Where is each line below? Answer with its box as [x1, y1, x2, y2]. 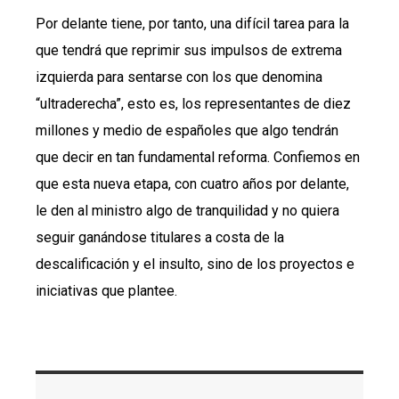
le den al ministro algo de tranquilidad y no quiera [36, 202, 339, 220]
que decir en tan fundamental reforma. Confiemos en [36, 149, 360, 167]
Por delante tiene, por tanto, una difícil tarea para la [36, 15, 349, 33]
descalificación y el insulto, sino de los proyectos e [36, 256, 354, 273]
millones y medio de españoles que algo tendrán [36, 122, 338, 140]
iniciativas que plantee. [36, 282, 177, 300]
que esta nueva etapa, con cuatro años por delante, [36, 175, 349, 193]
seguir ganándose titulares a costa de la [36, 229, 284, 247]
